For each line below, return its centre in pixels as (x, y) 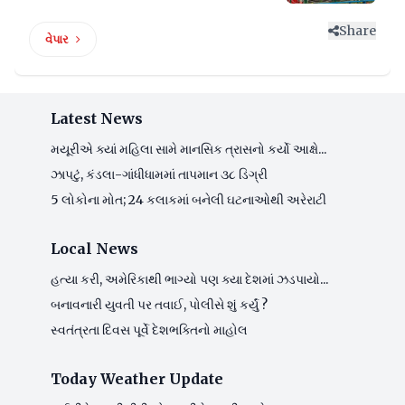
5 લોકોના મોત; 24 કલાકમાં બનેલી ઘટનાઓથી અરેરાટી (188, 199)
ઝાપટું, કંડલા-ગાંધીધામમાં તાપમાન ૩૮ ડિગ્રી (159, 174)
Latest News (97, 118)
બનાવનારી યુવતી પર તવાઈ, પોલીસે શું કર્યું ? (159, 304)
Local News (94, 248)
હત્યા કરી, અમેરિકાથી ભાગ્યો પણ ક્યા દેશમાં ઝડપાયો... (189, 279)
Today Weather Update (137, 378)
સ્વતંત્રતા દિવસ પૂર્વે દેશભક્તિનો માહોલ (149, 330)
